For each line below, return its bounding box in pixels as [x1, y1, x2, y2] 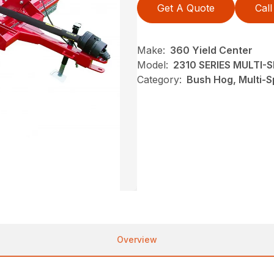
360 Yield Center [170, 44, 253, 57]
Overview [117, 234, 157, 245]
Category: [137, 73, 182, 86]
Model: [137, 59, 168, 72]
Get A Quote [157, 2, 215, 15]
